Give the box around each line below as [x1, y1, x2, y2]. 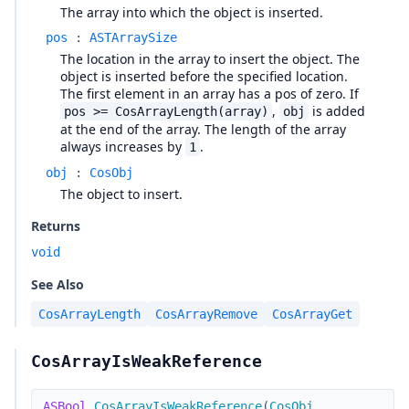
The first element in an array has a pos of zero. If [60, 85, 359, 102]
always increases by [60, 138, 185, 155]
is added [309, 102, 365, 120]
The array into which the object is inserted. [60, 4, 323, 21]
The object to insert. [60, 185, 183, 203]
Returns [31, 217, 80, 235]
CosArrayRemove [155, 307, 257, 321]
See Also [31, 276, 84, 293]
